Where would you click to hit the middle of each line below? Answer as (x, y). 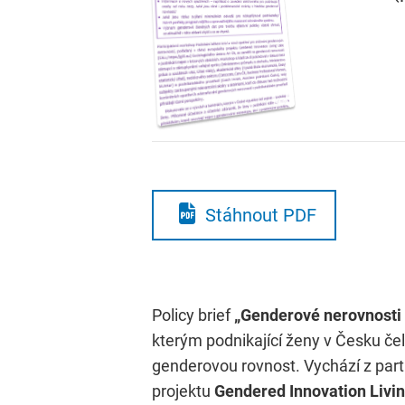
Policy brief (193, 315)
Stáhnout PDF (260, 215)
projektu (183, 391)
